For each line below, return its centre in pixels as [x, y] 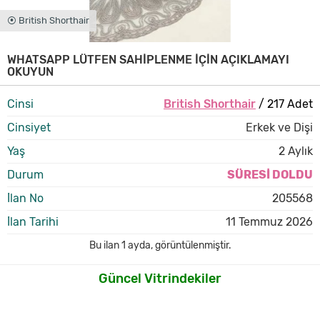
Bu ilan [105, 245]
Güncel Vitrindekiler [160, 279]
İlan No [25, 198]
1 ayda [136, 245]
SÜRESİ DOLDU [270, 175]
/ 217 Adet [284, 104]
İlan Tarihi [33, 222]
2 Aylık [296, 151]
